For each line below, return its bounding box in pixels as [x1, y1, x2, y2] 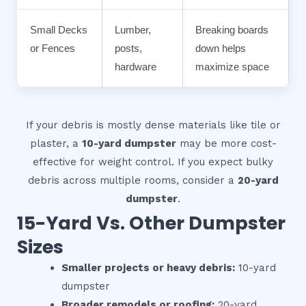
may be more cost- [176, 137, 277, 150]
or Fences [30, 42, 75, 54]
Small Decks [30, 23, 87, 36]
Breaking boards [195, 23, 268, 36]
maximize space [195, 60, 269, 72]
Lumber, [115, 23, 151, 36]
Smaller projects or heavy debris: [61, 262, 235, 275]
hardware [115, 60, 156, 72]
